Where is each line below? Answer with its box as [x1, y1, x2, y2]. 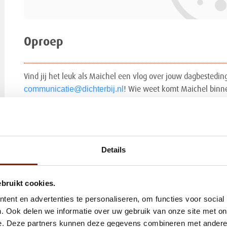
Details [101, 145, 126, 155]
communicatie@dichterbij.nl [23, 84, 124, 93]
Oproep [23, 35, 63, 48]
